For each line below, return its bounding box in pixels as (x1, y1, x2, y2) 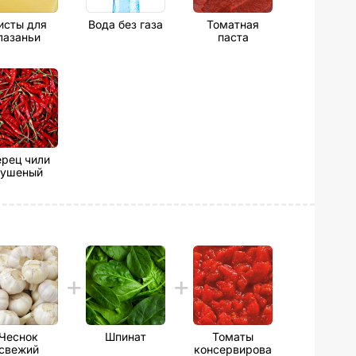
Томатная (207, 17, 259, 31)
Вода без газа (88, 17, 163, 31)
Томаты (212, 330, 253, 343)
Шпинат (105, 330, 146, 343)
